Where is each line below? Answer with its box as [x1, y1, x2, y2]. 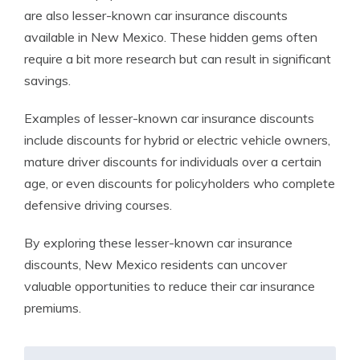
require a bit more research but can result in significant [24, 51, 331, 67]
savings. [24, 72, 71, 88]
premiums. [24, 300, 81, 316]
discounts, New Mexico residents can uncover [24, 256, 287, 272]
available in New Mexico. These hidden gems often [24, 29, 317, 45]
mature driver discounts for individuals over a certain [24, 153, 321, 170]
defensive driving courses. [24, 197, 172, 213]
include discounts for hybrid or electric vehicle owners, [24, 132, 330, 148]
